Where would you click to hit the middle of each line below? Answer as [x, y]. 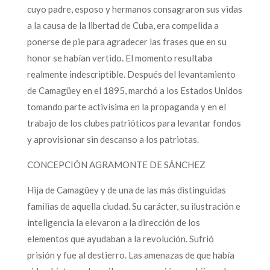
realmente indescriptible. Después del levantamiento [131, 74]
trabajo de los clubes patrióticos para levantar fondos [134, 123]
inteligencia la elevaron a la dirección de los [113, 222]
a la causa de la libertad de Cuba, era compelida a [123, 25]
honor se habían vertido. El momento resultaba [119, 58]
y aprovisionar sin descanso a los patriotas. [113, 139]
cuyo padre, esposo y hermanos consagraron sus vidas [134, 9]
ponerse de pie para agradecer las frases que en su [127, 41]
